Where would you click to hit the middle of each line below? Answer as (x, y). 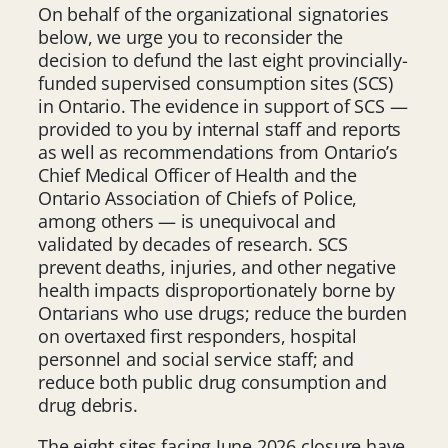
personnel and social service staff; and (196, 358)
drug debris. (88, 404)
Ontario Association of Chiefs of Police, (198, 197)
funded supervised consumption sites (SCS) (215, 82)
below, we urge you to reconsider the (191, 36)
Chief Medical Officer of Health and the (197, 174)
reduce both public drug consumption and (212, 381)
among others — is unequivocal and (187, 220)
